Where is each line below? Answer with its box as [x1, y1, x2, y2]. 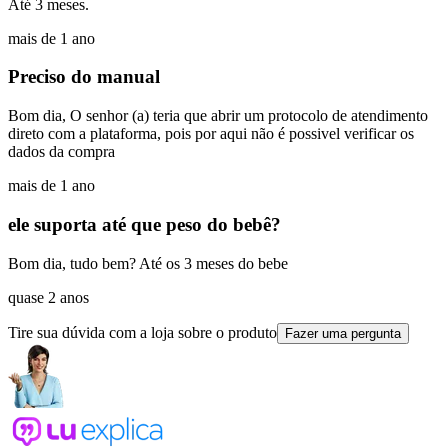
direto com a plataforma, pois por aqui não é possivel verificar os [8, 125, 414, 143]
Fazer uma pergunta [285, 325, 401, 341]
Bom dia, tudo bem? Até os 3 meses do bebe [8, 254, 288, 272]
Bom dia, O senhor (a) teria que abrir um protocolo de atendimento [8, 107, 428, 125]
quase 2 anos [8, 288, 89, 306]
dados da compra [8, 143, 115, 161]
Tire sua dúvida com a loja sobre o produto [8, 323, 277, 341]
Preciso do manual [8, 66, 160, 88]
